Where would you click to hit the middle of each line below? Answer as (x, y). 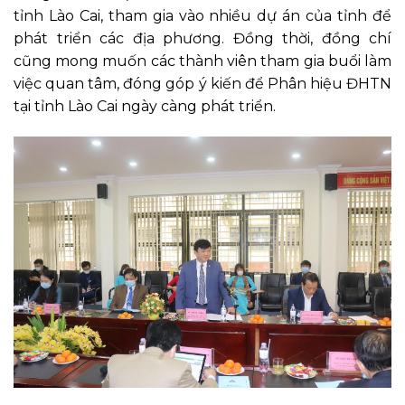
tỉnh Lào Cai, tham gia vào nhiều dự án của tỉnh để (202, 15)
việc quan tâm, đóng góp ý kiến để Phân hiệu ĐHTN (202, 83)
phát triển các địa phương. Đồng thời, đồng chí (202, 38)
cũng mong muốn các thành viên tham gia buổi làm (202, 61)
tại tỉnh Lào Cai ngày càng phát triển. (145, 106)
